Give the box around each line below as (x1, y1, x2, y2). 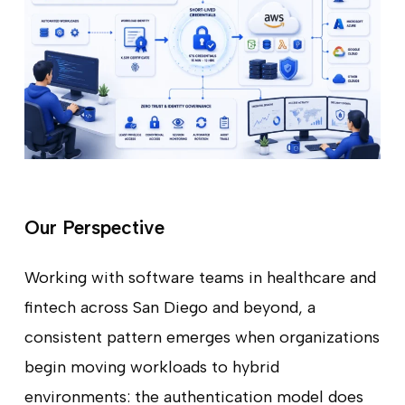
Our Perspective (24, 215, 165, 239)
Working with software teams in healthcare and (24, 267, 376, 287)
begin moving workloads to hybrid (24, 356, 279, 377)
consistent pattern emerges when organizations (24, 326, 380, 347)
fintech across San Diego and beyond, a (24, 297, 316, 317)
